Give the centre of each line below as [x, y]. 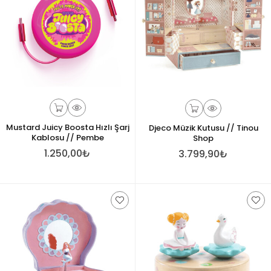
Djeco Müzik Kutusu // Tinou [203, 128]
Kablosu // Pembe [67, 137]
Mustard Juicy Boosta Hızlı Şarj [67, 127]
